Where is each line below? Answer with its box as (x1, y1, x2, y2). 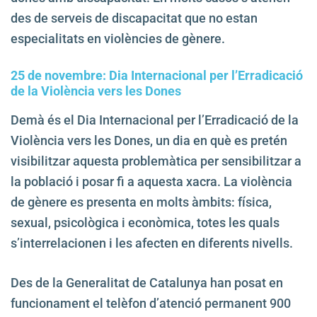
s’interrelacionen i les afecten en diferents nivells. (11, 236, 293, 251)
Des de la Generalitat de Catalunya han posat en (11, 275, 283, 291)
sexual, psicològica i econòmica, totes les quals (11, 215, 279, 231)
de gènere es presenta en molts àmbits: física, (11, 195, 272, 210)
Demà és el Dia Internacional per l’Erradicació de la (11, 113, 299, 128)
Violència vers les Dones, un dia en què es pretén (11, 133, 287, 149)
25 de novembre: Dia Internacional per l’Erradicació (11, 68, 303, 83)
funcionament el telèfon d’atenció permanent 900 (11, 296, 291, 311)
